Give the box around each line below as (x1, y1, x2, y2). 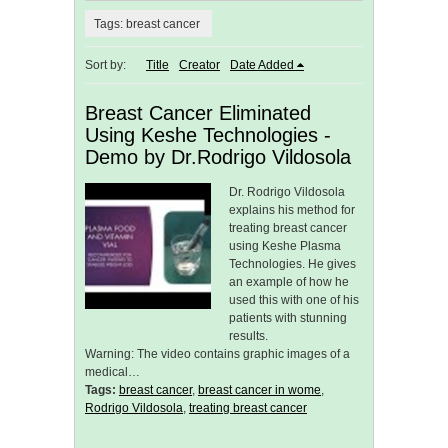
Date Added (230, 58, 294, 73)
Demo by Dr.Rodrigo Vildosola (85, 146, 351, 169)
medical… (85, 365, 140, 380)
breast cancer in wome (198, 383, 321, 398)
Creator (179, 58, 220, 73)
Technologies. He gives (229, 257, 356, 272)
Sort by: (85, 58, 126, 73)
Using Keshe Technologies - (85, 124, 331, 147)
